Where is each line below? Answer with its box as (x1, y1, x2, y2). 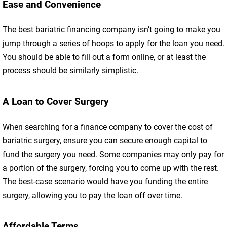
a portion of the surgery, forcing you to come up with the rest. (3, 163, 219, 173)
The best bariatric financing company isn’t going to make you (3, 25, 220, 35)
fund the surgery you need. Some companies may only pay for (3, 149, 224, 160)
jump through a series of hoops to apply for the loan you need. (3, 39, 224, 49)
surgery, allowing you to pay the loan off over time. (3, 191, 182, 201)
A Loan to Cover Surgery (3, 96, 109, 108)
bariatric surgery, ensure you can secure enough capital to (3, 136, 207, 146)
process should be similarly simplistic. (3, 66, 138, 76)
